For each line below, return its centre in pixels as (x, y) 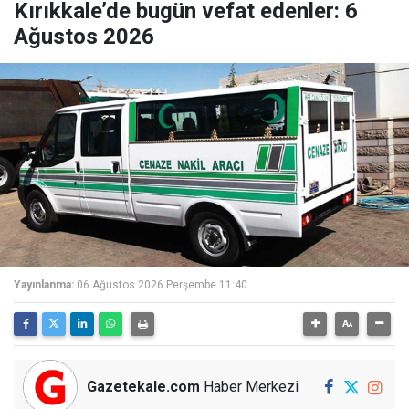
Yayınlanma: (44, 285)
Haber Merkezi (249, 387)
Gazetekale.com (143, 387)
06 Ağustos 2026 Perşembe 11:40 (162, 285)
